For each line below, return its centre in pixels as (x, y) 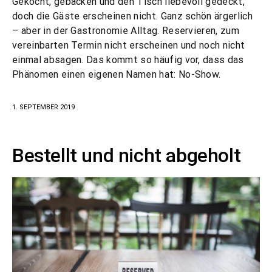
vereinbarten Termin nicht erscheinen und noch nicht (129, 45)
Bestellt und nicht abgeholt (127, 155)
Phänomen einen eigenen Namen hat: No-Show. (117, 74)
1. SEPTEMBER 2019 (43, 107)
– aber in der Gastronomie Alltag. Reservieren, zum (126, 31)
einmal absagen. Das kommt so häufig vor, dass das (128, 60)
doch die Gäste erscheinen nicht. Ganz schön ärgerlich (132, 16)
